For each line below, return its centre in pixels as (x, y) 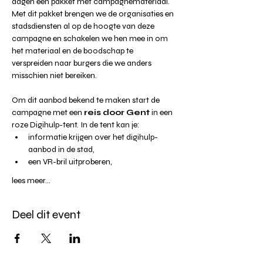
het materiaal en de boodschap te (73, 50)
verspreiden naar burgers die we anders (82, 63)
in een (162, 112)
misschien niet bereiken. (54, 75)
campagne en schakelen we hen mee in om (91, 38)
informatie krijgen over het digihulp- (93, 137)
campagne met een (47, 112)
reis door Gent (116, 112)
